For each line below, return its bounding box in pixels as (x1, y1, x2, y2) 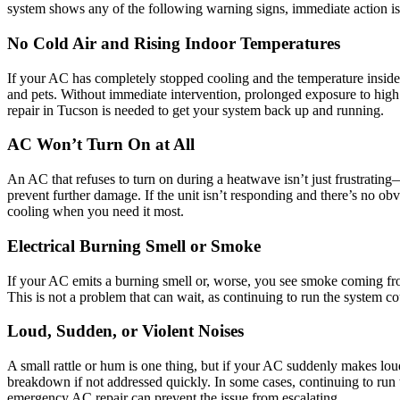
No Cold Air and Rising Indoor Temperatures (7, 33, 340, 53)
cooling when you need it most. (7, 204, 184, 220)
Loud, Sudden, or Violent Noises (7, 321, 244, 341)
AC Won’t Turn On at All (7, 135, 195, 154)
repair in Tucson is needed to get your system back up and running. (7, 102, 384, 118)
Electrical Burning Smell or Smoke (7, 236, 261, 255)
